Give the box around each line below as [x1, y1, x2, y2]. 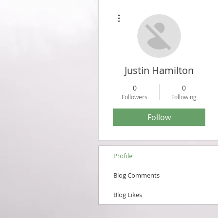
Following [171, 93, 197, 101]
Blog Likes [113, 190, 142, 199]
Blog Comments [113, 171, 160, 180]
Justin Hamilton [125, 64, 194, 77]
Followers [122, 93, 147, 101]
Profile [113, 151, 132, 160]
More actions [124, 9, 153, 14]
